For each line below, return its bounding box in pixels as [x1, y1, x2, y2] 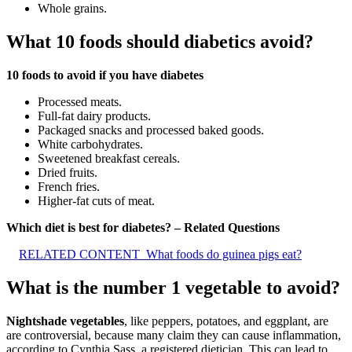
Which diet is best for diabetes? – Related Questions [6, 220, 280, 234]
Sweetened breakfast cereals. [38, 151, 180, 165]
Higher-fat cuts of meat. [38, 193, 155, 207]
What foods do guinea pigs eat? [146, 247, 302, 261]
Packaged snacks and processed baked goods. [38, 123, 264, 137]
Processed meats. [38, 94, 122, 108]
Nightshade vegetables [6, 313, 124, 328]
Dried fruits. [38, 165, 97, 179]
